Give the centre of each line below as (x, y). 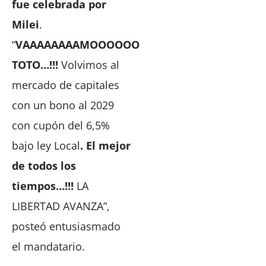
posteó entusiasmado (66, 226)
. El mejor (105, 145)
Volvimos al (90, 64)
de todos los (44, 165)
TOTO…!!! (37, 64)
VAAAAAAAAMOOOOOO (77, 44)
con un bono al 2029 (63, 105)
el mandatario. (48, 246)
